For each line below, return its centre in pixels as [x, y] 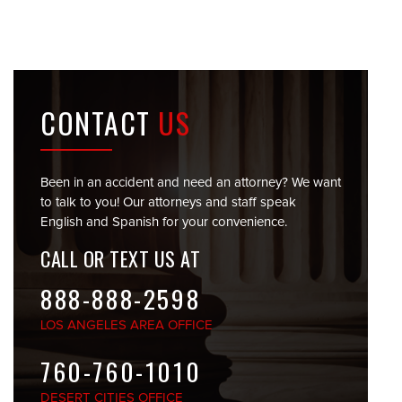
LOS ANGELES [85, 325]
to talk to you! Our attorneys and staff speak [168, 202]
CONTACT [99, 122]
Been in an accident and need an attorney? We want [191, 183]
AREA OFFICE [171, 325]
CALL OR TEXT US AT [121, 258]
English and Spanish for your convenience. [164, 222]
